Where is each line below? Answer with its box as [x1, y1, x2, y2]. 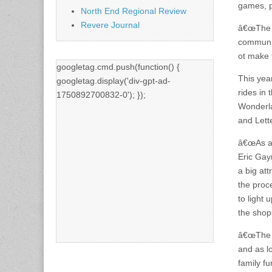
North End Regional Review [81, 5, 186, 16]
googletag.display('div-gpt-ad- [56, 75, 171, 86]
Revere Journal [81, 19, 140, 30]
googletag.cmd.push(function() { [56, 61, 180, 72]
